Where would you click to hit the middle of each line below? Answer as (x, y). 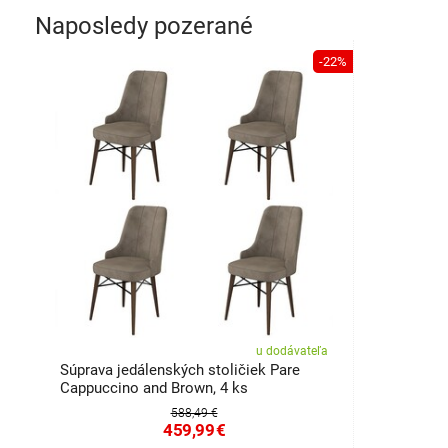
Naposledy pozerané (144, 26)
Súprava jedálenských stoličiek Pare (180, 370)
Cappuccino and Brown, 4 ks (154, 388)
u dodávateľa (292, 351)
